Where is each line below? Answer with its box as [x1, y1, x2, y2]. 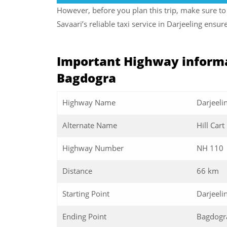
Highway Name [62, 97, 116, 107]
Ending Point [62, 211, 106, 221]
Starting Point [62, 188, 109, 199]
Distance [62, 165, 92, 176]
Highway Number [62, 142, 124, 153]
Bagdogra [57, 69, 116, 86]
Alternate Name [62, 120, 117, 130]
